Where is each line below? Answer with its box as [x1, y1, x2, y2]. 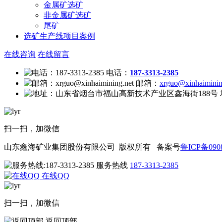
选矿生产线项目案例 [24, 32, 95, 41]
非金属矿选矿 [44, 11, 91, 20]
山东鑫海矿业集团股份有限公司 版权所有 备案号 [4, 143, 180, 152]
